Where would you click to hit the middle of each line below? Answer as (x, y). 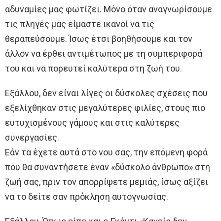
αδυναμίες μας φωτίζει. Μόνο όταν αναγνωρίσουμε (109, 9)
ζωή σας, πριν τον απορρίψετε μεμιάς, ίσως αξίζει (107, 182)
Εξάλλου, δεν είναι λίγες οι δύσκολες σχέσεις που (106, 93)
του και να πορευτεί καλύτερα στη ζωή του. (93, 69)
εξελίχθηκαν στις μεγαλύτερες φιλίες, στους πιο (105, 108)
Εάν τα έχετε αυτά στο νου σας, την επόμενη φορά (106, 152)
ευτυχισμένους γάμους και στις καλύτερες (92, 123)
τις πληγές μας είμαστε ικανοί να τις (80, 24)
